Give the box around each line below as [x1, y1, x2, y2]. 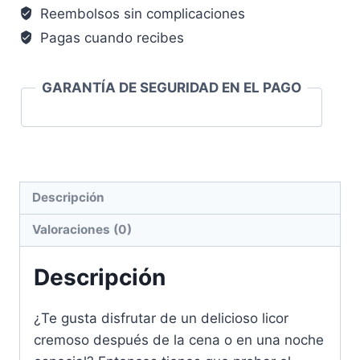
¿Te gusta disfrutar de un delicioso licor [34, 310, 288, 327]
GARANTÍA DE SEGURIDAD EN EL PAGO [42, 79, 301, 96]
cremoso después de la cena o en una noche [34, 332, 324, 349]
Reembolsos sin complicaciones [36, 5, 246, 22]
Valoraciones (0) [32, 222, 133, 238]
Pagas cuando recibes [36, 29, 185, 46]
